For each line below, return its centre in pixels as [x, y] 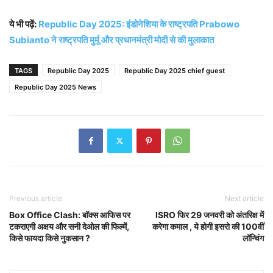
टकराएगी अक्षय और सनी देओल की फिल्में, [69, 226]
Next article [244, 198]
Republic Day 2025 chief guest [175, 70]
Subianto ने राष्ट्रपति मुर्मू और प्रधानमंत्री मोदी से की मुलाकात [112, 40]
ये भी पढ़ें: [24, 24]
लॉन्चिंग [253, 238]
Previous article [36, 198]
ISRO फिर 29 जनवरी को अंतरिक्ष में [210, 214]
